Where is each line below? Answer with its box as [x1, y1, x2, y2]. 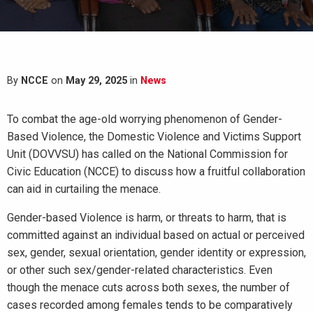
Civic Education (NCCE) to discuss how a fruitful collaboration [7, 165, 305, 178]
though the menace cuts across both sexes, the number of [7, 281, 290, 294]
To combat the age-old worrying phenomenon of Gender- [7, 112, 282, 126]
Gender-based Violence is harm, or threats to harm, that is [7, 211, 286, 224]
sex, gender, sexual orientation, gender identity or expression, [7, 246, 306, 259]
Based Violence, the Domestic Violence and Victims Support [7, 130, 301, 143]
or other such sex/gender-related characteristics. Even [7, 263, 272, 277]
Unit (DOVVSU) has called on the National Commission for [7, 147, 288, 161]
